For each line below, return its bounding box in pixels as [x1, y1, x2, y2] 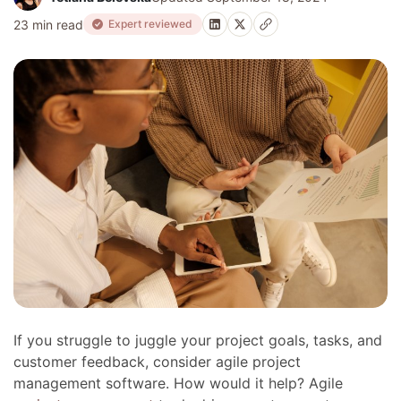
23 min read [13, 16, 84, 32]
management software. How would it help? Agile [13, 374, 344, 393]
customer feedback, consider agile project [13, 353, 302, 371]
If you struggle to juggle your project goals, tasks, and [13, 331, 383, 350]
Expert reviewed [108, 17, 196, 30]
